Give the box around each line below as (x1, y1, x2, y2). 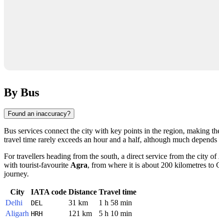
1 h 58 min (99, 198, 132, 207)
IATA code (31, 188, 66, 197)
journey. (4, 170, 29, 178)
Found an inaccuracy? (8, 110, 70, 118)
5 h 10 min (99, 209, 132, 218)
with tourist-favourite (4, 161, 70, 170)
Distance (68, 188, 97, 197)
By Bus (4, 86, 39, 99)
